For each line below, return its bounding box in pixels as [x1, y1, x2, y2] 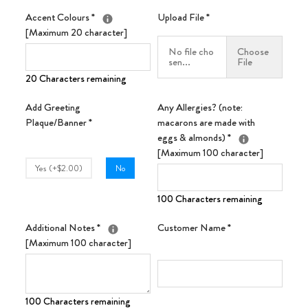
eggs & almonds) [157, 130, 228, 146]
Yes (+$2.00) [35, 161, 82, 175]
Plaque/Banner [25, 115, 89, 131]
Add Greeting [25, 100, 80, 115]
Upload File [157, 10, 206, 25]
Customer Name [157, 220, 228, 236]
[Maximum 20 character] [25, 25, 127, 41]
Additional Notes [25, 220, 97, 236]
